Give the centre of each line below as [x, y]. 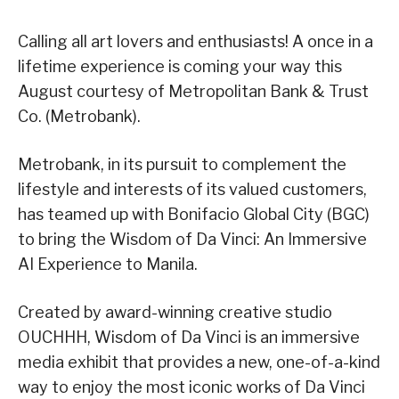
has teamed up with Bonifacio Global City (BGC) [194, 214]
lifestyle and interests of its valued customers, [192, 189]
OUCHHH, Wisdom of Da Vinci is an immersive [189, 337]
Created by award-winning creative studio [175, 312]
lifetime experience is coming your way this [180, 66]
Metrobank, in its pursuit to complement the [182, 164]
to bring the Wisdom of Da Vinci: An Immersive [192, 239]
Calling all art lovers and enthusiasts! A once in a [195, 41]
